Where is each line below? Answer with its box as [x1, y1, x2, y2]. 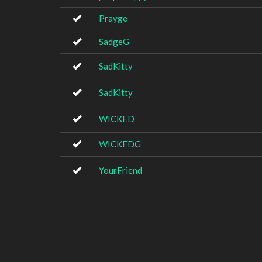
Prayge [99, 13, 127, 23]
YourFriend [99, 165, 142, 175]
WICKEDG [99, 139, 141, 149]
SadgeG [99, 36, 129, 47]
